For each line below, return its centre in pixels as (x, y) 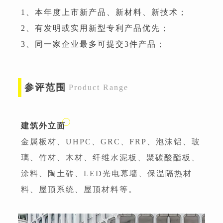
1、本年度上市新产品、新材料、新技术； (104, 12)
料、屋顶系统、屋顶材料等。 (79, 189)
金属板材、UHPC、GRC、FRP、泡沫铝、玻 (111, 141)
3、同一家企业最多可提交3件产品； (93, 44)
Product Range (99, 87)
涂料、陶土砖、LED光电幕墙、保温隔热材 (107, 173)
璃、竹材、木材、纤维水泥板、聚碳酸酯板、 (111, 157)
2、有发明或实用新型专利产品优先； (95, 28)
